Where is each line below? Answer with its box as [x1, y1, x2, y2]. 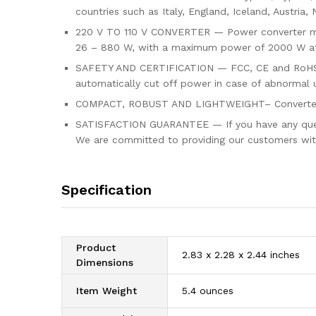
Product [76, 242, 116, 254]
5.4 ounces [182, 285, 233, 297]
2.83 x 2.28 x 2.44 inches [182, 249, 300, 261]
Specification [61, 181, 152, 199]
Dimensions [76, 257, 133, 269]
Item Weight [76, 285, 137, 297]
